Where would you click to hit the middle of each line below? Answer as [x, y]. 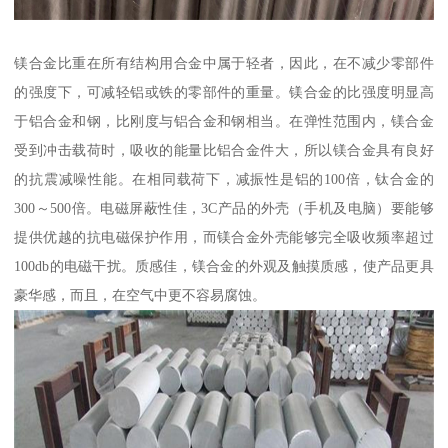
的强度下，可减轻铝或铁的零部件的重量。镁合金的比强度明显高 [224, 92]
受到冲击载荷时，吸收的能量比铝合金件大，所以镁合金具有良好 [224, 150]
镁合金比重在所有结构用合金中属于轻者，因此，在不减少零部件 [224, 63]
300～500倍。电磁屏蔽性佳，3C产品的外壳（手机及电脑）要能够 [224, 208]
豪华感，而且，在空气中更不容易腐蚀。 [140, 295]
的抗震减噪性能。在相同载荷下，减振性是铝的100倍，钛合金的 [224, 179]
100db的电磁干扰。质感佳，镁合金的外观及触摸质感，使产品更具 [224, 266]
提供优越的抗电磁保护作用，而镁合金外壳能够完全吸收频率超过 [224, 237]
